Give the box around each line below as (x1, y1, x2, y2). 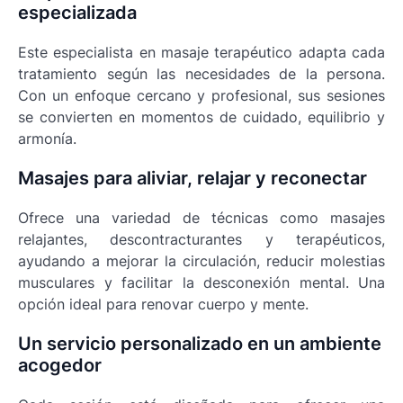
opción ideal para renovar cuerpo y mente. (18, 295, 309, 314)
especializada (18, 2, 137, 24)
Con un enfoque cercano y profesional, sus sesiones (18, 86, 385, 105)
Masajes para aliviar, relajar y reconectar (18, 167, 367, 190)
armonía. (18, 130, 76, 148)
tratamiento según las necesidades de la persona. (18, 65, 385, 84)
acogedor (18, 354, 102, 377)
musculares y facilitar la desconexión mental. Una (18, 273, 385, 292)
